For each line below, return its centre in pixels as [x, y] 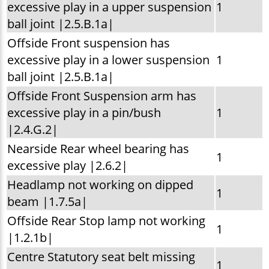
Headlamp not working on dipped [100, 185]
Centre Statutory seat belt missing [101, 257]
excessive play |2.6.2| [67, 165]
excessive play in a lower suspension [108, 60]
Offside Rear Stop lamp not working [106, 221]
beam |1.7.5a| [47, 201]
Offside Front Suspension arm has [101, 96]
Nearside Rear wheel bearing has [98, 149]
